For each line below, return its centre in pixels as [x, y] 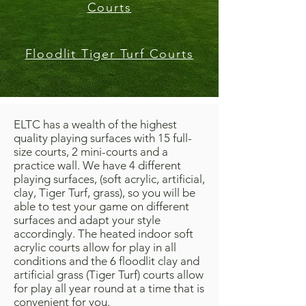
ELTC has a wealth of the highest [95, 124]
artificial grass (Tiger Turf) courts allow [109, 275]
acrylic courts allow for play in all [95, 247]
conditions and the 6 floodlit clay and [107, 261]
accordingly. [46, 234]
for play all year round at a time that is [109, 288]
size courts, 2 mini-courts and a [91, 152]
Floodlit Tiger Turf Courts [109, 54]
